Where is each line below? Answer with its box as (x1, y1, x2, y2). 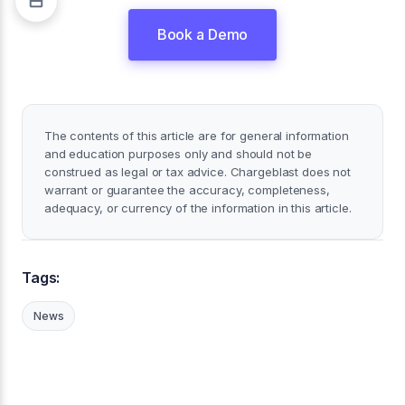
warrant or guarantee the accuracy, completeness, (44, 182, 330, 197)
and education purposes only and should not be (44, 146, 313, 161)
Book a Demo (156, 24, 249, 43)
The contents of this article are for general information (44, 127, 349, 143)
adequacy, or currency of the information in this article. (44, 200, 352, 215)
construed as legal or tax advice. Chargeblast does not (44, 164, 351, 179)
